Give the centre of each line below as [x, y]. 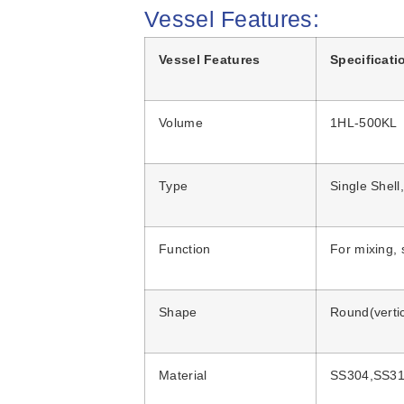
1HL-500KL [364, 124]
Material [183, 376]
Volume [181, 124]
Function [185, 250]
